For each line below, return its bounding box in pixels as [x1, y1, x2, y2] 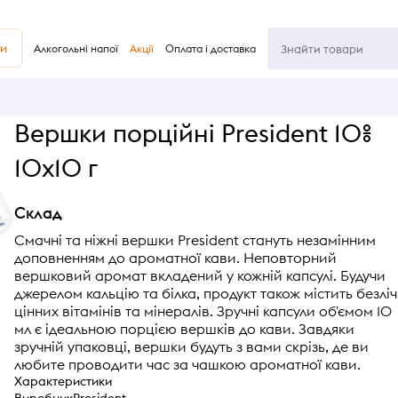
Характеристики [13, 372, 112, 389]
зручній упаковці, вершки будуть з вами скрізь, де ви [13, 337, 369, 355]
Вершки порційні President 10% [13, 117, 372, 149]
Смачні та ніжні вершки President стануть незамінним [13, 230, 376, 249]
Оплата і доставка [165, 41, 256, 55]
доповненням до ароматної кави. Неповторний [13, 248, 337, 267]
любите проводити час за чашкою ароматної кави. [13, 354, 361, 373]
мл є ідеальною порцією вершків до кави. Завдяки [13, 319, 354, 338]
